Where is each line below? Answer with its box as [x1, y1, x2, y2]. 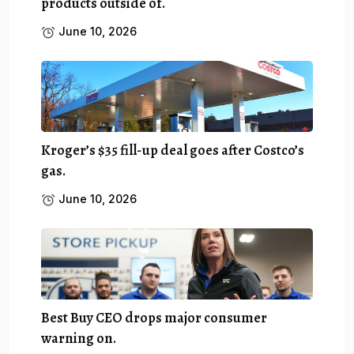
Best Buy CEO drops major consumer [41, 307, 267, 327]
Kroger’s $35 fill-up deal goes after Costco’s [41, 140, 304, 160]
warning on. [41, 328, 116, 348]
